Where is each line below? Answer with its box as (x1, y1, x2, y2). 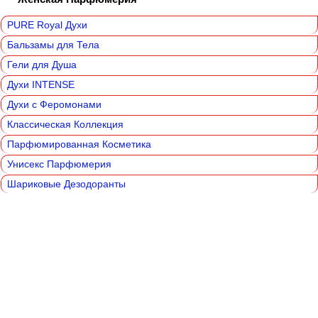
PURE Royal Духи (7, 19, 87, 31)
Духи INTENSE (7, 79, 75, 91)
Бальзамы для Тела (7, 39, 99, 51)
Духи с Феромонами (7, 99, 102, 111)
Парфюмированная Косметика (7, 138, 151, 150)
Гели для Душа (7, 59, 77, 71)
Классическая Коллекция (7, 119, 124, 131)
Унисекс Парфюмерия (7, 158, 111, 170)
